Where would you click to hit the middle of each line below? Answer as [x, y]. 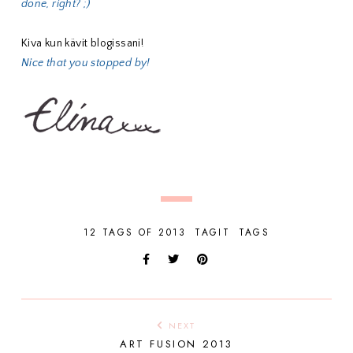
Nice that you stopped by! [85, 63]
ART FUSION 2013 [176, 344]
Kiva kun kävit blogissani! [82, 44]
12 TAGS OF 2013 [135, 232]
